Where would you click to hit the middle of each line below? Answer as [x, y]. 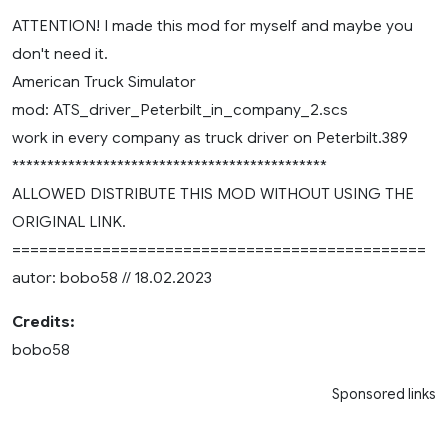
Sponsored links [384, 393]
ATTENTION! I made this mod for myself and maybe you [212, 25]
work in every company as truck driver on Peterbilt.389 [210, 137]
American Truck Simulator [104, 81]
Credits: [43, 321]
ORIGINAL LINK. [69, 221]
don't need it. [60, 53]
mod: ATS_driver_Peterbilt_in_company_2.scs [180, 109]
